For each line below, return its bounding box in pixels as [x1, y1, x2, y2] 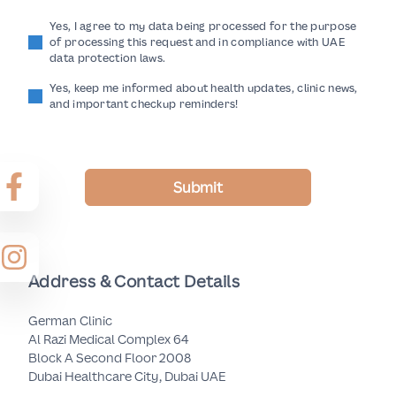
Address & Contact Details [28, 270, 240, 292]
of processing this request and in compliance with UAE [49, 34, 345, 49]
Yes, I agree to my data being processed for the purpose [49, 19, 357, 34]
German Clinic [28, 312, 112, 329]
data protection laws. [49, 50, 166, 65]
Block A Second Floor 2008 [28, 349, 191, 366]
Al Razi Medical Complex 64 [28, 331, 188, 347]
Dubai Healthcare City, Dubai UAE [28, 368, 225, 385]
